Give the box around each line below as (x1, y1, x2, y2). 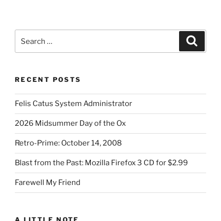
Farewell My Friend (15, 178, 80, 187)
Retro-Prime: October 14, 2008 (15, 139, 122, 148)
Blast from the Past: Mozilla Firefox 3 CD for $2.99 (15, 158, 188, 168)
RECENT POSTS (15, 75, 81, 84)
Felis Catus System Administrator (15, 99, 132, 109)
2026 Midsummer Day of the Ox (15, 119, 126, 128)
